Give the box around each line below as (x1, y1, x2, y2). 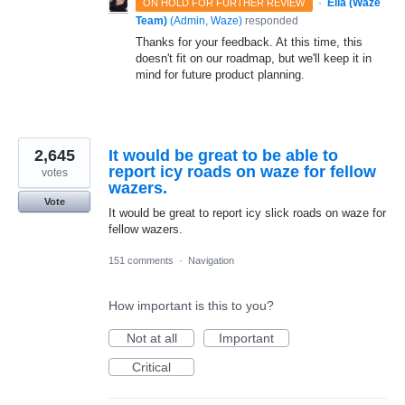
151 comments (108, 254, 174, 266)
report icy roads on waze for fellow (108, 162, 376, 181)
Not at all (126, 330, 177, 345)
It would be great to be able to (108, 146, 338, 165)
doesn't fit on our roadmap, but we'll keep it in (136, 51, 372, 65)
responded (242, 14, 298, 27)
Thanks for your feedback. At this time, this (136, 34, 363, 49)
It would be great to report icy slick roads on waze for (108, 205, 386, 220)
